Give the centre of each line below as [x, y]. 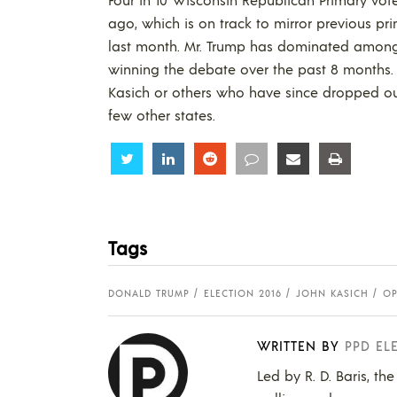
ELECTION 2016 [243, 293]
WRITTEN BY [298, 345]
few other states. [162, 114]
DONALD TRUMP [149, 293]
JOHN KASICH [332, 293]
